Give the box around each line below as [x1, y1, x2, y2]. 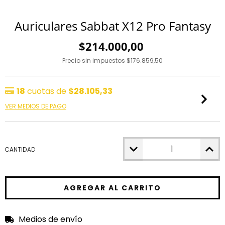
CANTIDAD [5, 145, 36, 154]
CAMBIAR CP [169, 215, 216, 223]
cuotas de [25, 85, 68, 97]
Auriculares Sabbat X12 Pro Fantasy [14, 18, 211, 34]
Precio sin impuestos [62, 56, 127, 65]
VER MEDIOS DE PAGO [5, 102, 66, 110]
